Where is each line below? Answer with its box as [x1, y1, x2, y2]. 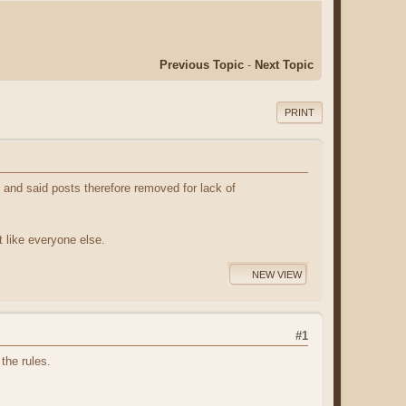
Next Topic [255, 57, 314, 72]
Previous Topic [159, 57, 244, 72]
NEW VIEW [252, 268, 302, 280]
